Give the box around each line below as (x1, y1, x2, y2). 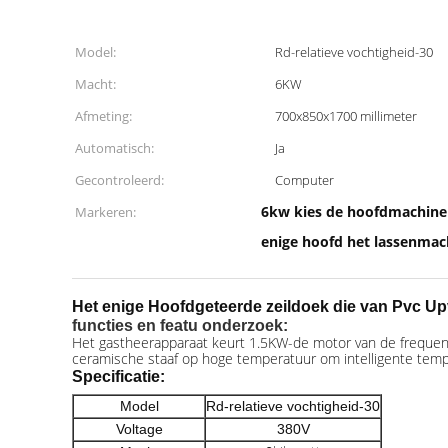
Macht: (75, 75, 116, 93)
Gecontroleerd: (75, 171, 164, 189)
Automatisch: (75, 139, 154, 157)
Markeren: (75, 203, 136, 221)
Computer (275, 171, 334, 189)
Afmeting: (75, 107, 132, 125)
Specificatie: (72, 368, 165, 385)
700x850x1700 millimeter (275, 107, 417, 125)
